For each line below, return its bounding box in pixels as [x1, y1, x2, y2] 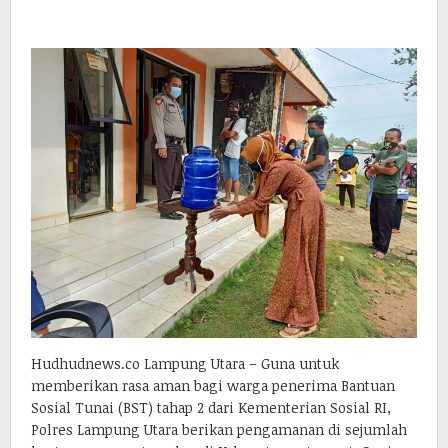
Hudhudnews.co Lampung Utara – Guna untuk [31, 353, 339, 373]
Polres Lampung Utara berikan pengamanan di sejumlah [31, 419, 407, 439]
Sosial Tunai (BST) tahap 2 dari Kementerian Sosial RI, [31, 397, 391, 417]
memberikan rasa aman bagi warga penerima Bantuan [31, 375, 395, 395]
